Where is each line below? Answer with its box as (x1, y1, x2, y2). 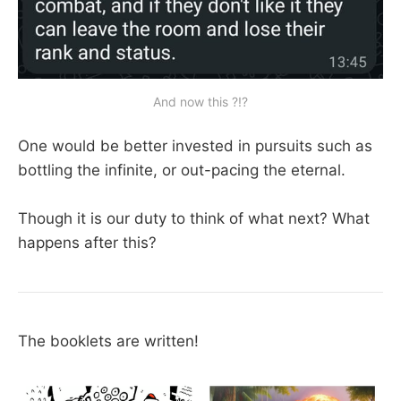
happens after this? (18, 234, 157, 252)
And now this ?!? (153, 93, 248, 109)
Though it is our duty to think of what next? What (18, 209, 370, 228)
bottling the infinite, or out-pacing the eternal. (18, 160, 346, 179)
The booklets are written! (18, 331, 199, 350)
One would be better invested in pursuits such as (18, 136, 372, 155)
